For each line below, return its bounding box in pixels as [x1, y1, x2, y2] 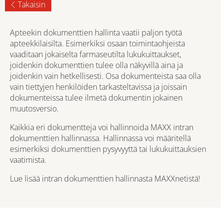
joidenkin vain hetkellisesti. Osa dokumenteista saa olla [10, 71, 201, 81]
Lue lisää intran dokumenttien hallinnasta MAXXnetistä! [10, 173, 200, 184]
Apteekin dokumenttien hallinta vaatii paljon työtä [10, 27, 182, 38]
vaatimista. [10, 154, 46, 165]
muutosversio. [10, 103, 59, 114]
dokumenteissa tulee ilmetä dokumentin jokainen [10, 92, 183, 103]
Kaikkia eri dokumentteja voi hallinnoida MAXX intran [10, 122, 193, 133]
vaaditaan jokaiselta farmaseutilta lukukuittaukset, [10, 49, 181, 60]
